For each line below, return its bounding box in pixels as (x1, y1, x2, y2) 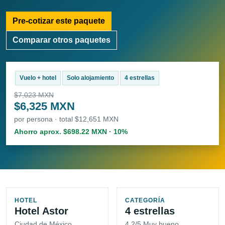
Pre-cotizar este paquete (13, 17, 105, 26)
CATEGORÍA (125, 197, 165, 204)
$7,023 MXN (14, 91, 54, 99)
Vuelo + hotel (19, 74, 56, 82)
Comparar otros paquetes (13, 36, 110, 45)
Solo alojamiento (66, 74, 114, 82)
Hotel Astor (15, 205, 68, 217)
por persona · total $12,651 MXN (14, 115, 119, 124)
